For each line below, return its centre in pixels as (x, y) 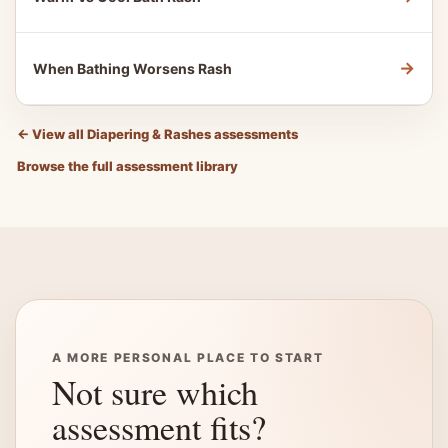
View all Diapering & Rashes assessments (163, 134)
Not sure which (155, 392)
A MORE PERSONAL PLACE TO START (188, 357)
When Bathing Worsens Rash (132, 68)
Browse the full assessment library (127, 166)
